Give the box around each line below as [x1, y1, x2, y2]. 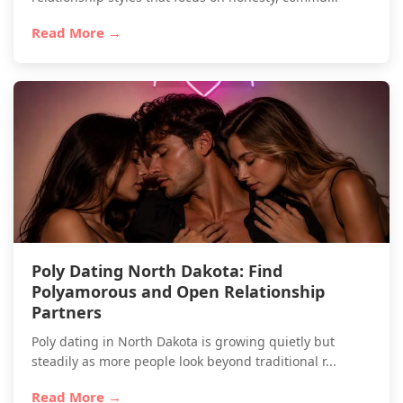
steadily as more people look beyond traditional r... [31, 353, 336, 370]
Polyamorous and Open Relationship [31, 281, 325, 302]
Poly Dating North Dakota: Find [31, 260, 282, 282]
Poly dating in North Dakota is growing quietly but [31, 333, 335, 350]
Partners [31, 301, 102, 323]
